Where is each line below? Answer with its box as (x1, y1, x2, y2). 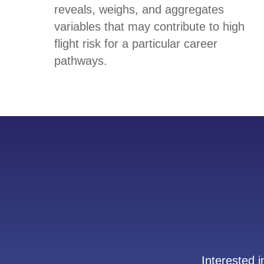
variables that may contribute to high (54, 20, 245, 34)
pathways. (54, 54, 107, 68)
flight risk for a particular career (54, 37, 217, 51)
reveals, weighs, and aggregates (54, 3, 224, 16)
